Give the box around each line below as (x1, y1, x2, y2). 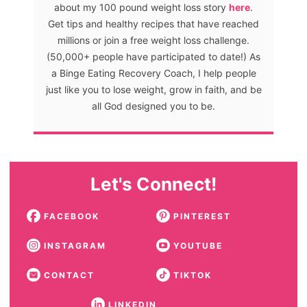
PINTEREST (173, 211, 231, 222)
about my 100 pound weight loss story (54, 1, 229, 14)
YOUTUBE (173, 241, 223, 251)
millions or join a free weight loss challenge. (58, 34, 249, 47)
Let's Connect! (90, 173, 217, 195)
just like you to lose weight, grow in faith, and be (45, 84, 262, 96)
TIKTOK (173, 270, 212, 281)
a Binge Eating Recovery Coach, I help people (51, 67, 256, 79)
